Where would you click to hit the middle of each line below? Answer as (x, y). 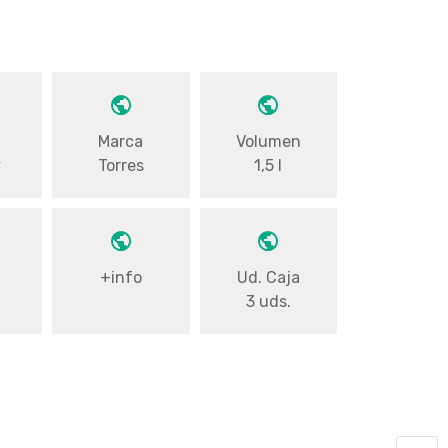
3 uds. (268, 301)
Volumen (268, 141)
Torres (120, 165)
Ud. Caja (268, 277)
